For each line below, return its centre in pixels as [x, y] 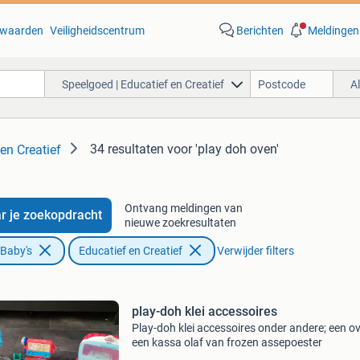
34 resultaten [127, 149]
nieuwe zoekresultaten [180, 223]
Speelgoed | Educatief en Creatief [143, 84]
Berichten [260, 31]
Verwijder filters [255, 251]
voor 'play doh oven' [223, 149]
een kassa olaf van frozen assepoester [227, 342]
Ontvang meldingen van [183, 208]
